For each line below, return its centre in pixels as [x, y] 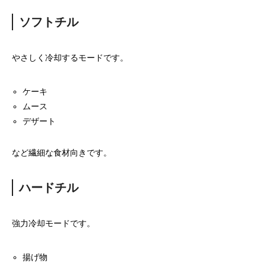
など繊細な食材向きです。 [62, 153]
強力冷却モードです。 [53, 223]
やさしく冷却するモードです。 [70, 58]
